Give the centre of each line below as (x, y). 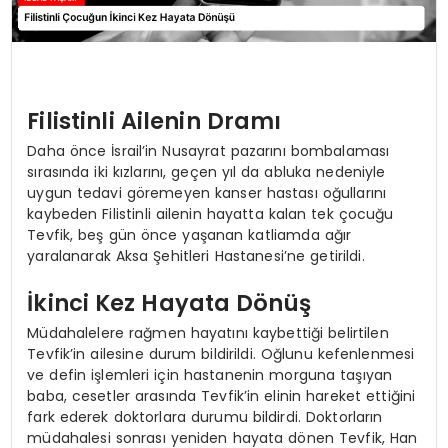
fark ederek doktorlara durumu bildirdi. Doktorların (205, 416)
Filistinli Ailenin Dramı (154, 121)
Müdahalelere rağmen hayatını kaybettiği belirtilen (208, 332)
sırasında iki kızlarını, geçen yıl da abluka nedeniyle (206, 171)
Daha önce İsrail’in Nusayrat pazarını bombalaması (208, 150)
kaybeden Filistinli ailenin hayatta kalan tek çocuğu (210, 213)
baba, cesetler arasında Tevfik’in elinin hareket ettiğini (221, 395)
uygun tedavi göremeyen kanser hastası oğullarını (207, 192)
